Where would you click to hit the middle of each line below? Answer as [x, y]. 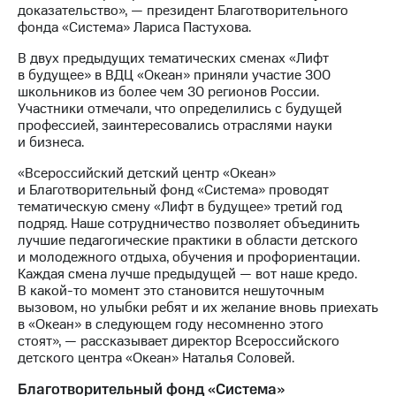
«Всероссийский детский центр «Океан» [147, 174]
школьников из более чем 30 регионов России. [168, 92]
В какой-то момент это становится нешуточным [171, 291]
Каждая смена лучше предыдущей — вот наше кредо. [187, 274]
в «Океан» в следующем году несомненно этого [171, 325]
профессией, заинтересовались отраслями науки [175, 126]
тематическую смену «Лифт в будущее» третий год [180, 207]
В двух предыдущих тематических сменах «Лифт [173, 59]
